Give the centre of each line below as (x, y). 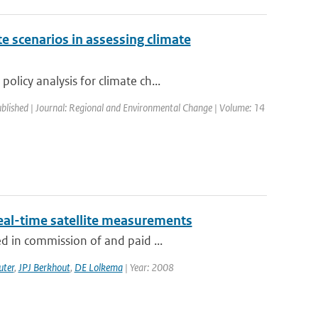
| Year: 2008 (148, 267)
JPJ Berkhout (44, 267)
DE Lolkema (98, 267)
